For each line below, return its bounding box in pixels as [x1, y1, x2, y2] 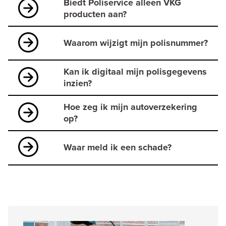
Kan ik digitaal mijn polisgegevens [64, 66, 207, 78]
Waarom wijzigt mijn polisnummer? [64, 37, 208, 49]
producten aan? [64, 9, 127, 20]
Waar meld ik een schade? [64, 142, 172, 153]
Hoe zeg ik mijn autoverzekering [64, 101, 197, 113]
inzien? [64, 78, 92, 89]
